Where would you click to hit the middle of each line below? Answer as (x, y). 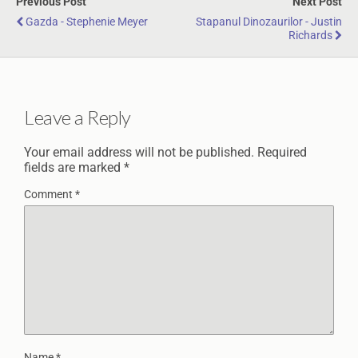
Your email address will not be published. (139, 152)
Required (282, 152)
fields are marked (74, 167)
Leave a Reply (78, 117)
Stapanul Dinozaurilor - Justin (269, 22)
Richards (310, 36)
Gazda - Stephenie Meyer (87, 22)
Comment (50, 194)
